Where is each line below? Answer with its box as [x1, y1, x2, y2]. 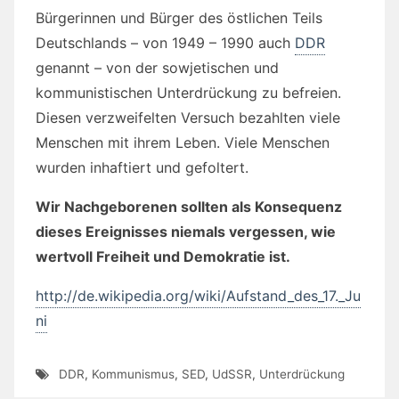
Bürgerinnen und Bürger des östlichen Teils [36, 8, 322, 27]
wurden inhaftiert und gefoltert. [36, 158, 248, 176]
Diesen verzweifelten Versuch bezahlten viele [36, 108, 340, 126]
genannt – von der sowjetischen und [36, 58, 279, 77]
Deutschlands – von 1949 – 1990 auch [36, 33, 295, 52]
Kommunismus [91, 367, 175, 382]
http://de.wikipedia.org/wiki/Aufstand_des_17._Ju [36, 286, 361, 305]
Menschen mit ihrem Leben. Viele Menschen [36, 133, 330, 151]
